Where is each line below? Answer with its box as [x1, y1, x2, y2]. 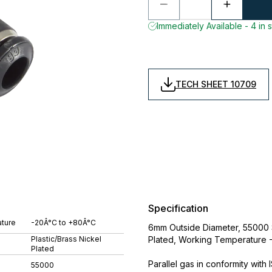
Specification [148, 202, 208, 214]
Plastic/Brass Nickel [31, 234, 101, 243]
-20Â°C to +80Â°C [31, 218, 96, 227]
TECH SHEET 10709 [175, 79, 256, 89]
